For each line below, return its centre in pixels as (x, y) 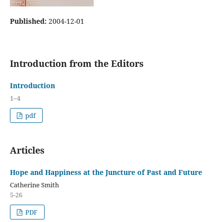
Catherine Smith (34, 185)
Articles (27, 150)
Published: (29, 21)
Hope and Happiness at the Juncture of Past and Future (106, 172)
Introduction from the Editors (77, 63)
